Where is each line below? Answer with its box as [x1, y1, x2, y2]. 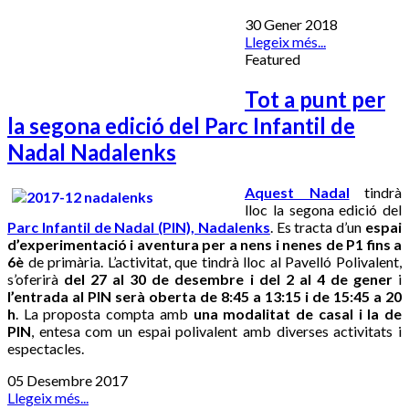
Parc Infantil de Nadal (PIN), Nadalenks [7, 217, 270, 236]
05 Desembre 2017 [7, 371, 128, 389]
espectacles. [7, 339, 84, 357]
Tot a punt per [245, 85, 385, 112]
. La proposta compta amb [16, 304, 194, 322]
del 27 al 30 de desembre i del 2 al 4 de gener [64, 269, 393, 288]
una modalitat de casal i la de [193, 304, 403, 322]
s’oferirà [7, 269, 65, 288]
